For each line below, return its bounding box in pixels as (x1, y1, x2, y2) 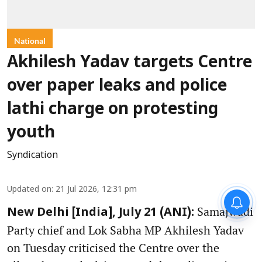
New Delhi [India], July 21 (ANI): (7, 206, 194, 220)
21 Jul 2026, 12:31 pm (56, 185, 137, 195)
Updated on (7, 185, 51, 195)
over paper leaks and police (7, 77, 227, 97)
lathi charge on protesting (7, 100, 218, 120)
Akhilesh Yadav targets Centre (7, 53, 252, 74)
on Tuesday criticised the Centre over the (7, 240, 219, 256)
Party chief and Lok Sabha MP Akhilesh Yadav (7, 222, 244, 239)
